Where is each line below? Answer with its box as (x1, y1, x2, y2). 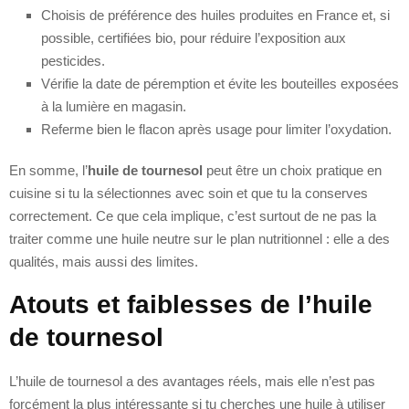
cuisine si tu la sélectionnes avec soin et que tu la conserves (9, 184, 368, 201)
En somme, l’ (9, 162, 88, 178)
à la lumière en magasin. (41, 98, 186, 114)
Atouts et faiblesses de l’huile (9, 289, 372, 319)
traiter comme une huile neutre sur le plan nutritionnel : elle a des (9, 230, 390, 246)
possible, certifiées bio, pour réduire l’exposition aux (41, 29, 346, 46)
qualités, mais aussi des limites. (9, 253, 198, 269)
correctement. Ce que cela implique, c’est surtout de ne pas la (9, 207, 376, 224)
